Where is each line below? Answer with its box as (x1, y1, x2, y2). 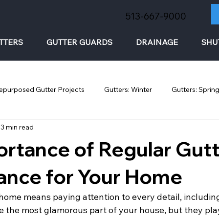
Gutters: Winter (104, 85, 152, 94)
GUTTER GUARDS (46, 37, 113, 47)
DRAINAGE (136, 37, 178, 47)
